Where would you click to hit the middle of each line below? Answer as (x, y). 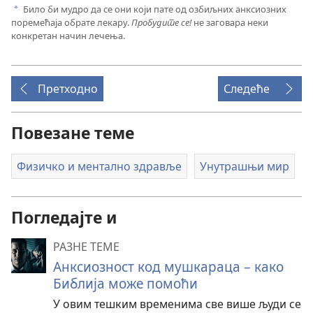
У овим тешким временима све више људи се (177, 304)
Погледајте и (64, 217)
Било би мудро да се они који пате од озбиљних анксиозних (154, 9)
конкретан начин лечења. (68, 35)
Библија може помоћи (125, 283)
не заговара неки (230, 22)
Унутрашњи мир (244, 166)
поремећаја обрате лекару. (71, 22)
